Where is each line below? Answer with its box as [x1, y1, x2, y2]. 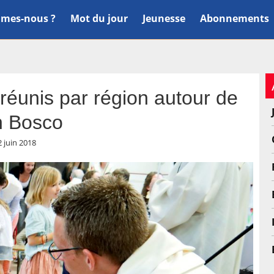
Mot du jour [70, 12, 128, 25]
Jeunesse [142, 12, 185, 25]
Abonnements [199, 12, 269, 25]
